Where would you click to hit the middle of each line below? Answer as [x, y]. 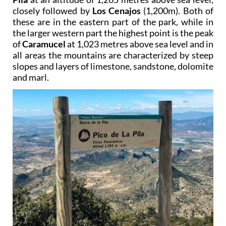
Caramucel [44, 44]
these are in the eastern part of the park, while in [113, 21]
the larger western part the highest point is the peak [113, 33]
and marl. [31, 77]
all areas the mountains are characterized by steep [113, 55]
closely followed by [52, 10]
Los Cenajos [117, 10]
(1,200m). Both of [177, 10]
